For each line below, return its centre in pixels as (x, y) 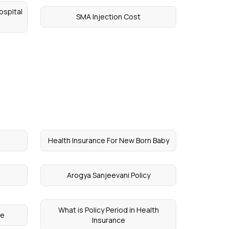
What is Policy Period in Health (108, 210)
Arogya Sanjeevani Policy (108, 175)
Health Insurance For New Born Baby (108, 140)
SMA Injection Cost (109, 17)
